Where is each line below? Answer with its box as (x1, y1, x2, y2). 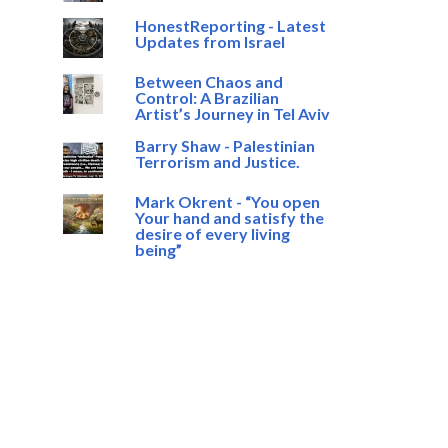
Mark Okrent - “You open (134, 192, 320, 211)
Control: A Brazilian (134, 88, 279, 107)
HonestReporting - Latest (134, 16, 326, 35)
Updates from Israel (134, 32, 285, 51)
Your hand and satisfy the (134, 208, 324, 227)
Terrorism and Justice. (134, 152, 300, 171)
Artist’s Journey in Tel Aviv (134, 104, 330, 123)
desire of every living (134, 224, 290, 243)
